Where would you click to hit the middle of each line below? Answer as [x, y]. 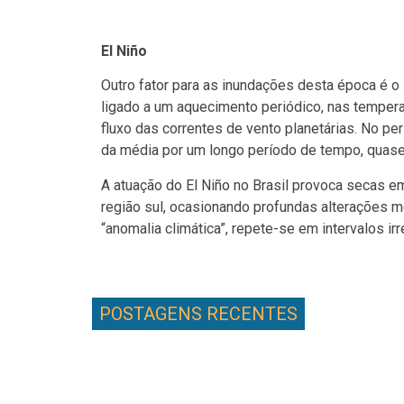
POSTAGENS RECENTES [198, 313]
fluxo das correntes [164, 129]
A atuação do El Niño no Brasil [197, 185]
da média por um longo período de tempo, [234, 151]
